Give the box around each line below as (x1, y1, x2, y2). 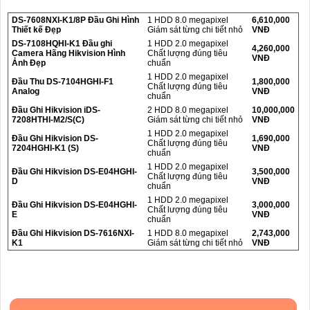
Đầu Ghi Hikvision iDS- (12, 104, 100, 115)
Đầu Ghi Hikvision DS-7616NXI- (12, 228, 134, 238)
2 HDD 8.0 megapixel (147, 104, 228, 115)
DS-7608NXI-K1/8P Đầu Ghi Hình (12, 15, 139, 25)
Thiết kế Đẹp (12, 24, 61, 35)
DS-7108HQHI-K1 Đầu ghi (12, 38, 112, 48)
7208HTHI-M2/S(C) (12, 114, 84, 125)
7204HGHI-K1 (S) (12, 143, 79, 153)
